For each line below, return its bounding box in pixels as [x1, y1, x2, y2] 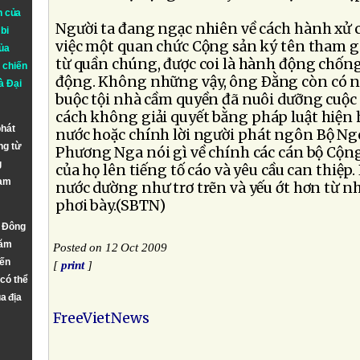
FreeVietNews [53, 309, 149, 327]
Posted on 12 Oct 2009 [53, 241, 167, 254]
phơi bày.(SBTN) [55, 197, 166, 215]
